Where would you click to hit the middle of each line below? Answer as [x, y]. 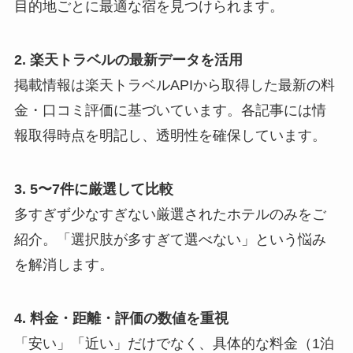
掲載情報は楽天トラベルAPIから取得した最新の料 [174, 85]
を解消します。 [63, 264]
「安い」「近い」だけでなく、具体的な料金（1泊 [174, 343]
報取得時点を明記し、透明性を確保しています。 [170, 136]
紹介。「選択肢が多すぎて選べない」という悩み [170, 239]
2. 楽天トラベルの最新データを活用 [128, 60]
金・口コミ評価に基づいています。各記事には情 [170, 111]
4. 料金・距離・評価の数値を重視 [121, 318]
